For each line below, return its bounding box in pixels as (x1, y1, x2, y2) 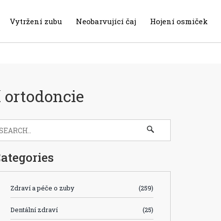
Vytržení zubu (10, 16, 62, 26)
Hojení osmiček (150, 16, 208, 26)
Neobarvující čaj (76, 16, 136, 26)
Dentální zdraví (10, 205, 58, 215)
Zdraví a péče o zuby (10, 184, 74, 193)
